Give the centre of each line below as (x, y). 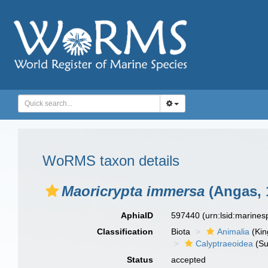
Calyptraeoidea (225, 243)
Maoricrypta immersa (133, 191)
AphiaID (137, 215)
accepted (189, 260)
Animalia (234, 232)
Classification (125, 232)
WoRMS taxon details (111, 161)
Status (140, 260)
